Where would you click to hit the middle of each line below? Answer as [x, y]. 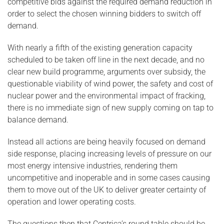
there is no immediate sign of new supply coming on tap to [110, 108]
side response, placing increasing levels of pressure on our [109, 154]
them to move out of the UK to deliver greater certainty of [107, 190]
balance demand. [38, 120]
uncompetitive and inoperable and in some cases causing [109, 178]
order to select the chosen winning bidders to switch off [104, 14]
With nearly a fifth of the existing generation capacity [100, 48]
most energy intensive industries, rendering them [92, 166]
